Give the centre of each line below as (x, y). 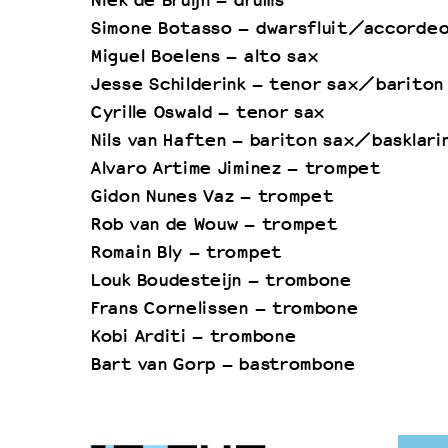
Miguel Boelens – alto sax (204, 56)
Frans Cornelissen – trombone (224, 308)
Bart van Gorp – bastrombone (222, 364)
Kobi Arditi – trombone (193, 336)
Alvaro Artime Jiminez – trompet (235, 168)
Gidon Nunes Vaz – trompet (211, 196)
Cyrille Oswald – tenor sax (207, 112)
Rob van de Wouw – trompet (213, 224)
